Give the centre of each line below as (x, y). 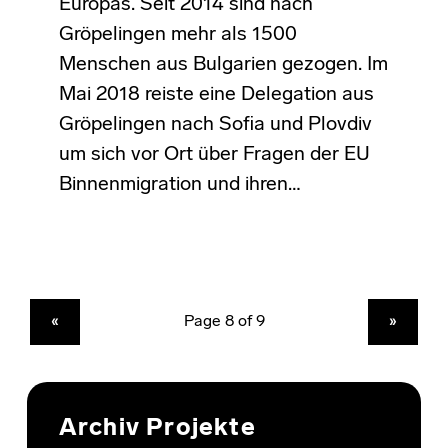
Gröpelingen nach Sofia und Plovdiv (215, 124)
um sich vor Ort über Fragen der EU (214, 154)
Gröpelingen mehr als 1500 (177, 34)
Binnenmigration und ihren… (179, 184)
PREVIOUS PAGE (76, 314)
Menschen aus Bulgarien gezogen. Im (223, 64)
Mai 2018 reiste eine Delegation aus (216, 94)
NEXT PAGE (406, 314)
